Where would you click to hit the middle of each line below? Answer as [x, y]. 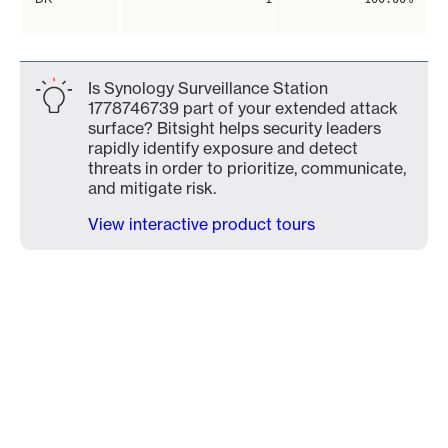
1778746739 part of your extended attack [243, 108]
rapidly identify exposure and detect [223, 148]
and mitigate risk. [152, 188]
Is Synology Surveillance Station [208, 88]
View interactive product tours [201, 224]
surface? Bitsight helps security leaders [234, 128]
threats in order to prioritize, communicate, [247, 168]
